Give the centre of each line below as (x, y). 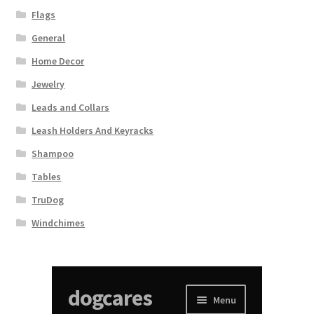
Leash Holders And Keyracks (93, 131)
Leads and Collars (71, 108)
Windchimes (59, 223)
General (49, 38)
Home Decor (58, 61)
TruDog (48, 200)
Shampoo (53, 154)
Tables (47, 177)
